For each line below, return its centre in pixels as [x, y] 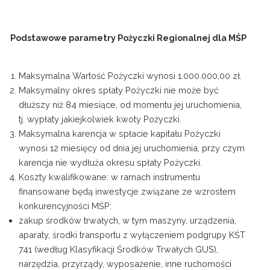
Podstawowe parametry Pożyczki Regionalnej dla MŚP [129, 37]
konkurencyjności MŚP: [65, 206]
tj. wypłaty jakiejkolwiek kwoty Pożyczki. [100, 119]
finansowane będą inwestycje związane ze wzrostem [127, 191]
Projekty [33, 26]
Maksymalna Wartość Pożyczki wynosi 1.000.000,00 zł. [130, 75]
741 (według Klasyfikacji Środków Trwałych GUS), [119, 249]
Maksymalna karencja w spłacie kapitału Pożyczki [120, 133]
